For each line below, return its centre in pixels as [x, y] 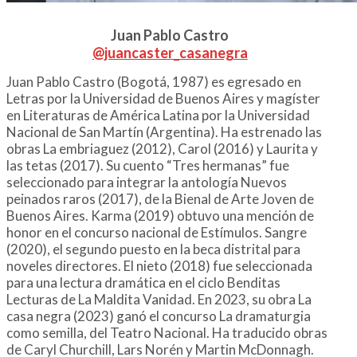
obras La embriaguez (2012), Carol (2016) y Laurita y [162, 149]
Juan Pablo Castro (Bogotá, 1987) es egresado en [154, 82]
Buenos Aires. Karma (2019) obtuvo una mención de [160, 216]
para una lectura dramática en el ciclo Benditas [143, 283]
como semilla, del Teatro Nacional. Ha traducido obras [167, 333]
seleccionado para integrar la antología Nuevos [147, 182]
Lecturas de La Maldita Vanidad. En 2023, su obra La [159, 300]
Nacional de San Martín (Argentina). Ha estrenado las [164, 132]
